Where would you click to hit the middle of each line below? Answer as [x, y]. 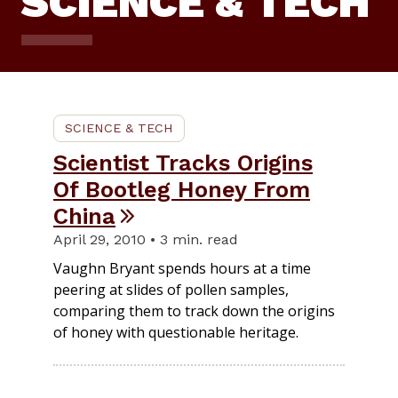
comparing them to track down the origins [194, 311]
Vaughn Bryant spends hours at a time [182, 269]
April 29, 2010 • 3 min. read [146, 240]
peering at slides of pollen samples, [171, 290]
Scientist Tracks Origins [183, 163]
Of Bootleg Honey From [182, 190]
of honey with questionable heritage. [176, 333]
